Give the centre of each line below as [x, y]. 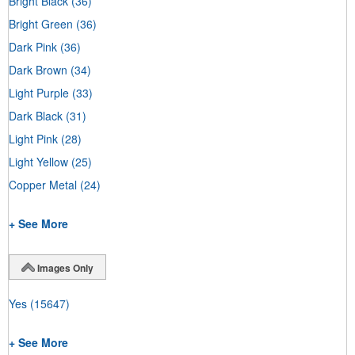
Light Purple [39, 92]
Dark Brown [38, 69]
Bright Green [41, 23]
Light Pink [33, 138]
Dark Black [36, 115]
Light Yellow [38, 161]
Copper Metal [43, 184]
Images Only [65, 267]
